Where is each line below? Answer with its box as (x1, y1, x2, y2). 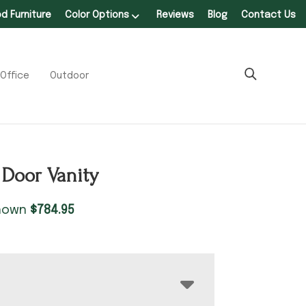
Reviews (156, 10, 194, 20)
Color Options (65, 10, 129, 20)
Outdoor (50, 70, 89, 81)
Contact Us (241, 10, 296, 20)
